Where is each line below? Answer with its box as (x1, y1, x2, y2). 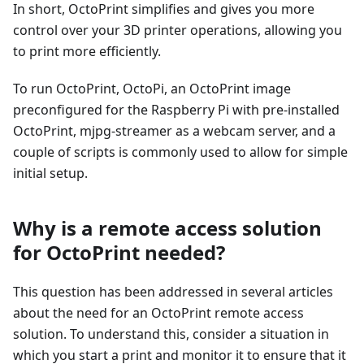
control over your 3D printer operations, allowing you (13, 21, 342, 40)
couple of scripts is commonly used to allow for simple (13, 143, 348, 162)
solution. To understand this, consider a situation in (13, 325, 329, 344)
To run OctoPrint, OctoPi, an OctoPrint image (13, 80, 291, 98)
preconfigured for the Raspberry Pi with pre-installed (13, 101, 340, 119)
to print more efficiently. (13, 42, 161, 61)
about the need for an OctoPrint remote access (13, 304, 304, 323)
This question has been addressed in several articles (13, 283, 333, 301)
